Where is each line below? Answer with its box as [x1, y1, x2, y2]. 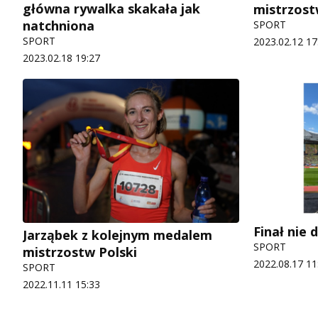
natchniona [23, 16, 102, 34]
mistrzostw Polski [23, 243, 137, 261]
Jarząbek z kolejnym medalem [23, 226, 212, 244]
